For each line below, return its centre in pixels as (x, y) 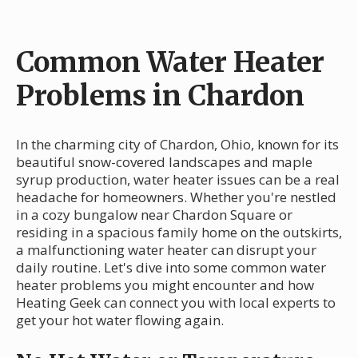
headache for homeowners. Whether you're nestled (176, 197)
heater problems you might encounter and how (165, 284)
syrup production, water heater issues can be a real (178, 179)
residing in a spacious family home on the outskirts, (179, 232)
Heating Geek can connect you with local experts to (176, 302)
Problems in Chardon (160, 95)
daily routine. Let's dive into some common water (171, 267)
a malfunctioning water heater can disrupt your (166, 249)
